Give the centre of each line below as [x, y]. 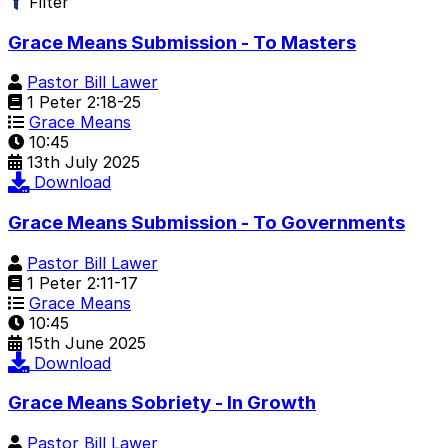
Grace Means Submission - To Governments [206, 223]
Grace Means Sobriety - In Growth [162, 403]
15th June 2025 [86, 342]
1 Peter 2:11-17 [80, 282]
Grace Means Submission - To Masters [182, 42]
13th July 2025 [83, 162]
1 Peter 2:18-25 [81, 102]
